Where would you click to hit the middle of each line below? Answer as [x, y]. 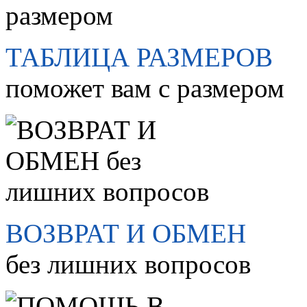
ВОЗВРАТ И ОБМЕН [126, 234]
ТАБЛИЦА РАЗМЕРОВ [139, 58]
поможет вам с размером [145, 88]
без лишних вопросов [128, 265]
